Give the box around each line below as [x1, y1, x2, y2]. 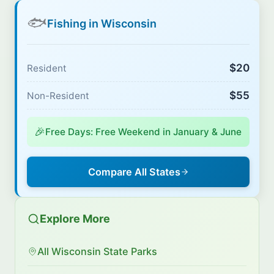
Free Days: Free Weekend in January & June [45, 126, 242, 138]
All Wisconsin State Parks [37, 245, 157, 258]
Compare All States [87, 166, 180, 179]
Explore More [40, 212, 110, 226]
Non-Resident [27, 89, 89, 102]
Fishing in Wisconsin [47, 17, 157, 30]
